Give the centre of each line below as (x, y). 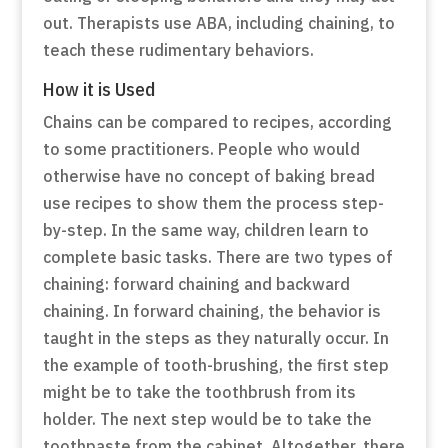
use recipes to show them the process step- (213, 202)
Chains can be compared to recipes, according (217, 121)
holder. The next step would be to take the (207, 418)
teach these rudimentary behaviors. (178, 49)
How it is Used (98, 88)
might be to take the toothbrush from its (199, 391)
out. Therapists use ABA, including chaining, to (218, 22)
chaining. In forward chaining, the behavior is (211, 310)
